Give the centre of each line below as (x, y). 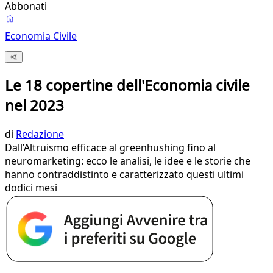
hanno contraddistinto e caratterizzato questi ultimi (124, 175)
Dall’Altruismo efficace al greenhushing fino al (110, 148)
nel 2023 (34, 105)
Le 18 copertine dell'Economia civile (127, 85)
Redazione (40, 134)
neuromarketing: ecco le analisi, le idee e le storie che (128, 161)
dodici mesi (31, 188)
